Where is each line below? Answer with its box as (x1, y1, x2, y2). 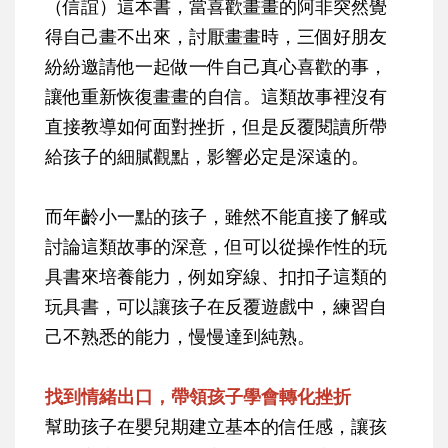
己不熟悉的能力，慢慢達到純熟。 (45, 324, 315, 349)
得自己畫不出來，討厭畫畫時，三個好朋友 (45, 24, 387, 49)
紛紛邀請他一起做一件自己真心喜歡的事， (45, 54, 387, 79)
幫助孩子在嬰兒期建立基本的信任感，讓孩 (45, 414, 387, 439)
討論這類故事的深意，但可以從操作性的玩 (45, 234, 387, 259)
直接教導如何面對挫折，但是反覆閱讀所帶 (45, 114, 387, 139)
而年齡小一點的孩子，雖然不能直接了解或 (45, 204, 387, 229)
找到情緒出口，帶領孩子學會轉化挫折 (45, 384, 351, 409)
